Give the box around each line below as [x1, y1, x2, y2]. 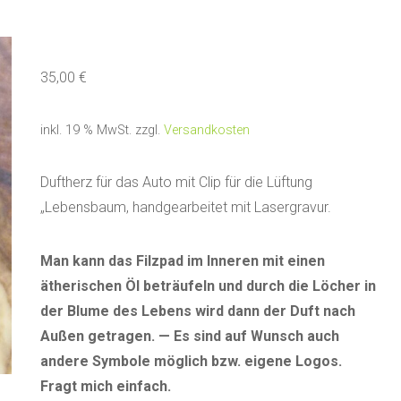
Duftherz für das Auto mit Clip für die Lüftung [39, 174, 312, 192]
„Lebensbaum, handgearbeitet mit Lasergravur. [39, 199, 331, 217]
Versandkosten [163, 123, 250, 139]
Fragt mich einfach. [39, 378, 171, 396]
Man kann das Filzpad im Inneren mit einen [39, 252, 325, 270]
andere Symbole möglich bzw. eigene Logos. [39, 353, 342, 371]
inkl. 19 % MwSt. [39, 123, 132, 139]
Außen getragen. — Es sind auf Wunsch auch [39, 328, 339, 346]
